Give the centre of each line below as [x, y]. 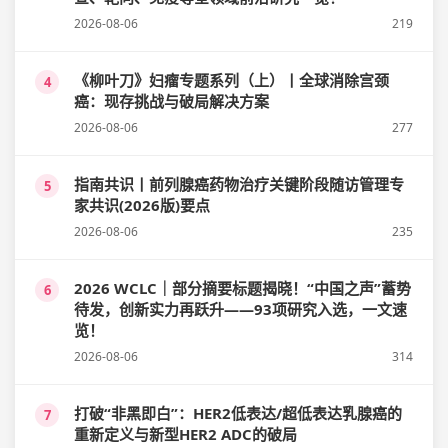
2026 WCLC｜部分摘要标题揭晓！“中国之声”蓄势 [242, 287]
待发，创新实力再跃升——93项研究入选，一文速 [240, 308]
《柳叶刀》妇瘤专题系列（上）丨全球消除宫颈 [231, 79]
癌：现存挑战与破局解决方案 [171, 100]
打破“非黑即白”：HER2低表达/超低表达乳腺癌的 [238, 412]
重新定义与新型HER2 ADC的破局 [185, 433]
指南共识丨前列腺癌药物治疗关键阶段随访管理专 [239, 183]
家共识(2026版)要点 [142, 204]
